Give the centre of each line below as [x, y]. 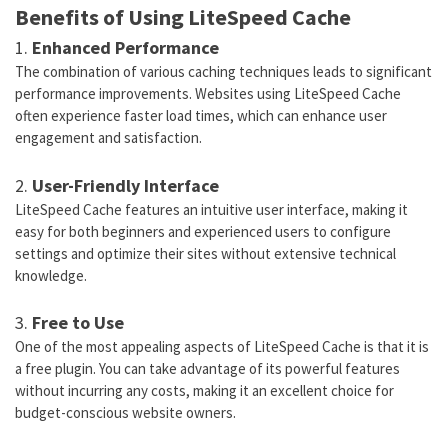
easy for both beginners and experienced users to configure [203, 231]
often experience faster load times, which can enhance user [201, 116]
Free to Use [78, 323]
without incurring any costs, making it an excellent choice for [204, 391]
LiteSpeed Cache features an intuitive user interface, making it [211, 209]
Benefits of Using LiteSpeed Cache [183, 17]
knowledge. [51, 275]
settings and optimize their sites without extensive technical [205, 253]
